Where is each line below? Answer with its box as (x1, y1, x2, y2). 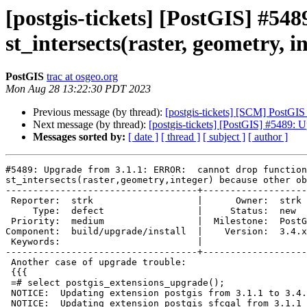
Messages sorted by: (33, 131, 125, 143)
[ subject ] (203, 131, 245, 143)
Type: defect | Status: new (5, 206, 33, 217)
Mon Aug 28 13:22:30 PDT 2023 (5, 83, 151, 95)
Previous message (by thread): (33, 106, 165, 119)
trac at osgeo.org (47, 71, 118, 83)
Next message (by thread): (33, 119, 149, 131)
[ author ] (248, 131, 288, 143)
